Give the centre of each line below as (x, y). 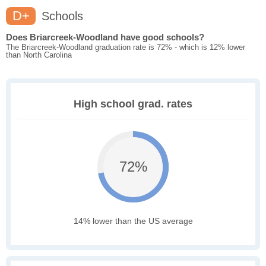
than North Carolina (39, 55)
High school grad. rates (133, 104)
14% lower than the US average (133, 221)
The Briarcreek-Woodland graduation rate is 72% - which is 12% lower (126, 47)
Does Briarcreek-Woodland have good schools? (105, 37)
